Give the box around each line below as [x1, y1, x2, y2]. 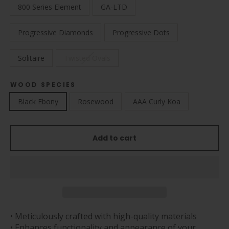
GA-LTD [101, 2, 127, 12]
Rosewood [78, 97, 113, 106]
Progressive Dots [112, 28, 170, 37]
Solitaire [18, 53, 44, 63]
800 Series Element [18, 2, 81, 12]
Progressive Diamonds [18, 28, 93, 37]
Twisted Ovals [64, 53, 110, 63]
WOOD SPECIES [10, 80, 76, 89]
